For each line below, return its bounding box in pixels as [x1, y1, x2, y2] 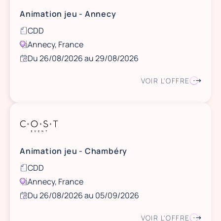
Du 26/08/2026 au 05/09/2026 [28, 190, 139, 201]
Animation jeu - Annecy [20, 8, 116, 19]
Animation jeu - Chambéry [20, 146, 128, 156]
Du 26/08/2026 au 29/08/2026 [28, 53, 139, 64]
